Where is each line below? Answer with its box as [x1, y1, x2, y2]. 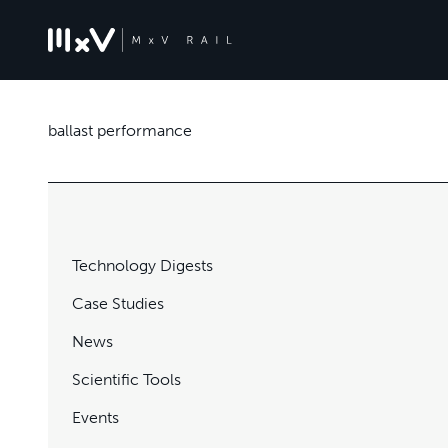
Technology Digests [72, 256, 213, 275]
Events [72, 408, 119, 427]
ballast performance [48, 121, 192, 140]
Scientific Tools [72, 370, 181, 389]
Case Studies [72, 294, 164, 313]
